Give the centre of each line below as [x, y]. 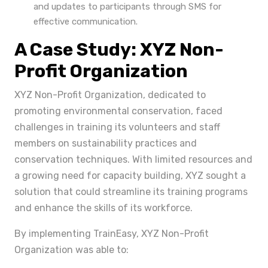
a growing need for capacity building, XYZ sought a [130, 176]
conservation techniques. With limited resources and [133, 159]
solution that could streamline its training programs [131, 192]
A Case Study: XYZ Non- [119, 50]
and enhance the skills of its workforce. [103, 208]
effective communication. [86, 22]
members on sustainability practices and [106, 143]
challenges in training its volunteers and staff [117, 127]
